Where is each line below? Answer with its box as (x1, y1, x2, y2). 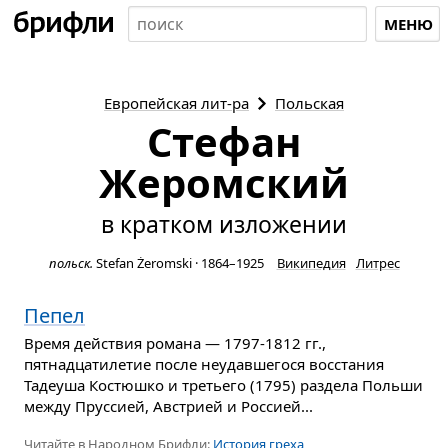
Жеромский (99, 155, 349, 210)
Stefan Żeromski (95, 254, 192, 272)
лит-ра (201, 93, 249, 113)
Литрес (355, 254, 400, 272)
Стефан (147, 114, 301, 169)
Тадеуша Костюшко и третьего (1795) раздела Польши (24, 375, 423, 395)
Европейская (104, 93, 201, 113)
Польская (275, 93, 344, 113)
